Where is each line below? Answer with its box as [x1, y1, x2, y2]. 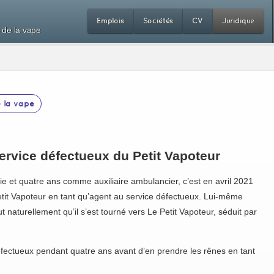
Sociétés [143, 17, 174, 24]
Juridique [221, 17, 255, 24]
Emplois [96, 17, 124, 24]
